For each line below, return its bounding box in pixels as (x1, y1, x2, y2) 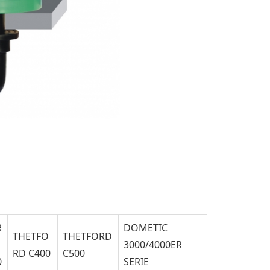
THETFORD (63, 229, 113, 243)
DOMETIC (124, 221, 168, 234)
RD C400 (13, 246, 51, 260)
